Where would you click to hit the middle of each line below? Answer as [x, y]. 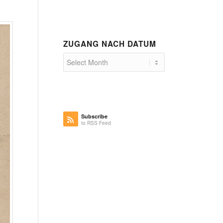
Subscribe [94, 116]
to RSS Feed [96, 123]
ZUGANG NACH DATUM [110, 44]
